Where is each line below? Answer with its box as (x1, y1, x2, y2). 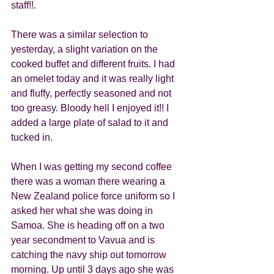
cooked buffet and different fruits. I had (11, 59, 177, 69)
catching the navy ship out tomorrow (11, 250, 169, 260)
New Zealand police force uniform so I (11, 191, 177, 201)
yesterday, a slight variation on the (11, 44, 160, 54)
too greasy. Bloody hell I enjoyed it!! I (11, 103, 171, 113)
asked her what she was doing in (11, 206, 155, 216)
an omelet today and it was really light (11, 73, 176, 84)
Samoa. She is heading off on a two (11, 220, 167, 231)
